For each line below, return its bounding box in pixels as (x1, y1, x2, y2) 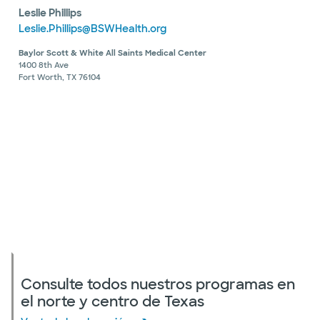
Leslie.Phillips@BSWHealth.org (19, 22, 166, 36)
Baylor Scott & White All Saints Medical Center (19, 48, 206, 59)
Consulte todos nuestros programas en (21, 275, 295, 294)
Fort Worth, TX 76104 (19, 72, 101, 83)
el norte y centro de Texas (21, 292, 204, 311)
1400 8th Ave (19, 60, 69, 71)
